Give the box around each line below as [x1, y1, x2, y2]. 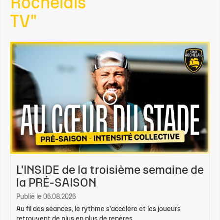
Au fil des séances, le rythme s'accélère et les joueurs [16, 206, 181, 213]
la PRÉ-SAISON [16, 178, 96, 189]
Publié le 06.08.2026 [16, 193, 76, 200]
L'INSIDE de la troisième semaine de [16, 165, 204, 176]
